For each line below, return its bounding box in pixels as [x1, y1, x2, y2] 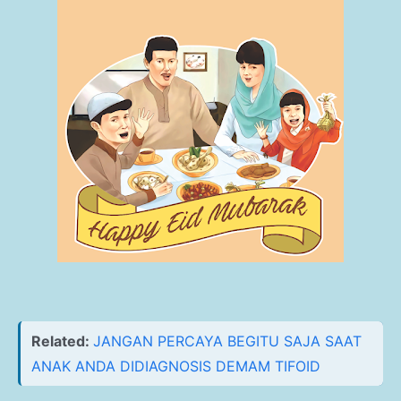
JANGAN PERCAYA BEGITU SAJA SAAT [93, 331, 362, 350]
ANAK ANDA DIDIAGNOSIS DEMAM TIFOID [31, 356, 320, 375]
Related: [31, 331, 93, 350]
